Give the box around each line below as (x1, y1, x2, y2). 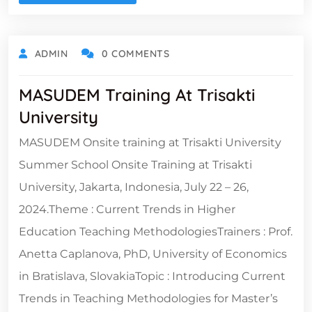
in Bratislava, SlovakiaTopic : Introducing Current (19, 269, 286, 283)
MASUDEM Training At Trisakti (19, 84, 256, 105)
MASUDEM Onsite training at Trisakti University (19, 135, 281, 149)
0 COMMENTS (101, 47, 170, 60)
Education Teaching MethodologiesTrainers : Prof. (19, 224, 292, 238)
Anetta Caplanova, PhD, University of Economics (19, 247, 287, 260)
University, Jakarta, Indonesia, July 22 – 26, (19, 180, 249, 194)
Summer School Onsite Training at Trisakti (19, 157, 252, 171)
